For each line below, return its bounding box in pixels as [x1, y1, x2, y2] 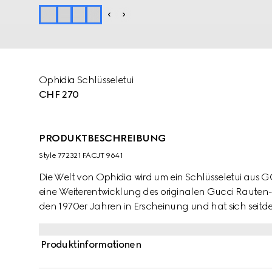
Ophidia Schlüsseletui [39, 74, 134, 86]
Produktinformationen [41, 239, 141, 250]
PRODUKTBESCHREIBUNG [39, 132, 166, 144]
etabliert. [39, 215, 77, 226]
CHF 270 [39, 89, 79, 100]
